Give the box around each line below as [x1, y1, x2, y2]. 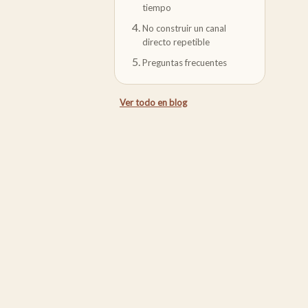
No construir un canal [142, 23, 226, 34]
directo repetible [142, 36, 210, 47]
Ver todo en [120, 97, 169, 108]
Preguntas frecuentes [142, 57, 227, 68]
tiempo [142, 2, 171, 13]
